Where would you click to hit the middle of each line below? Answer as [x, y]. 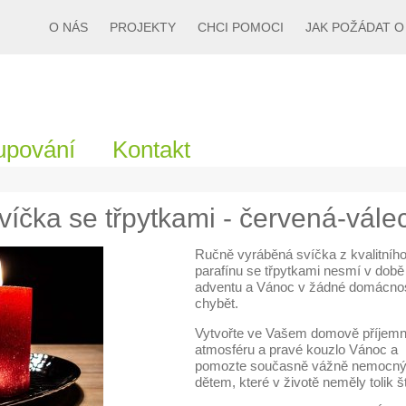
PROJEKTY [143, 27]
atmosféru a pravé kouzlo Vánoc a [296, 349]
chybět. [217, 303]
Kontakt [151, 150]
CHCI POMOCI [241, 27]
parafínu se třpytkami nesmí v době [300, 271]
